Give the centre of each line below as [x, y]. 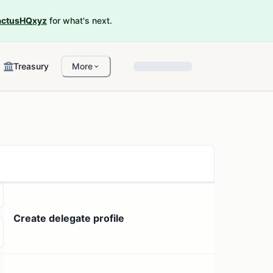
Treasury [31, 66]
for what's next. [81, 20]
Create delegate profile [69, 218]
